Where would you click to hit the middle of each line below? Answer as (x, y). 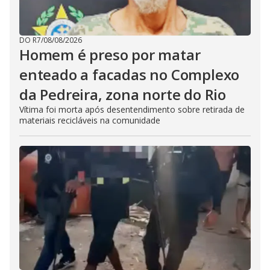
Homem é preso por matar (110, 54)
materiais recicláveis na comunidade (90, 120)
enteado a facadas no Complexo (130, 74)
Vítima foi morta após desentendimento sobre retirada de (132, 109)
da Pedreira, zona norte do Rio (123, 94)
